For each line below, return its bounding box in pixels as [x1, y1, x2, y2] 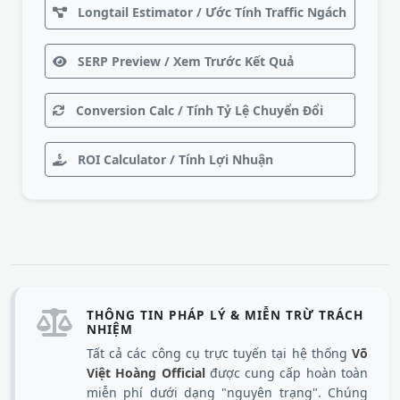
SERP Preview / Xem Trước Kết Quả [74, 53, 294, 70]
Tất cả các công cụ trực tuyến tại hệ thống [87, 345, 352, 362]
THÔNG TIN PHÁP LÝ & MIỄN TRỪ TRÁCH [87, 306, 363, 323]
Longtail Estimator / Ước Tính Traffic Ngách [74, 4, 346, 21]
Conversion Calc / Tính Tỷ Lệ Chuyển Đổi [72, 102, 323, 119]
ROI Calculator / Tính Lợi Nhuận [74, 151, 273, 168]
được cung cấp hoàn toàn [204, 364, 369, 381]
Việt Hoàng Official [87, 364, 205, 381]
